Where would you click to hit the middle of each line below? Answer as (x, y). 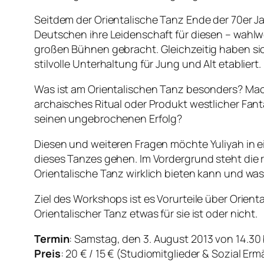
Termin (52, 238)
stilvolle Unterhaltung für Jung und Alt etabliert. (148, 63)
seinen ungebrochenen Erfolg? (108, 118)
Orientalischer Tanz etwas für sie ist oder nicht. (146, 213)
